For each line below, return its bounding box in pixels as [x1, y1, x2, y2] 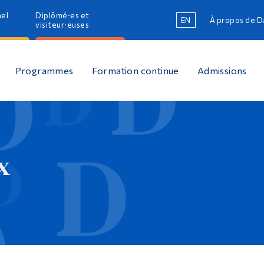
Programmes [15, 64, 74, 76]
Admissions [197, 64, 247, 76]
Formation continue [91, 64, 179, 76]
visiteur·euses [35, 20, 90, 29]
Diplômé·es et [35, 11, 90, 20]
